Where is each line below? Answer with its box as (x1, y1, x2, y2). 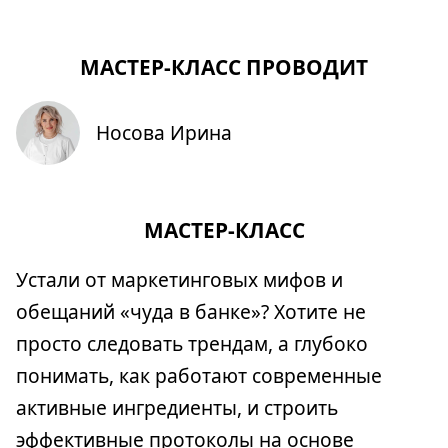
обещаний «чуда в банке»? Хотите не (16, 298, 366, 325)
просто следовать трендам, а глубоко (16, 330, 368, 357)
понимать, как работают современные (16, 362, 382, 389)
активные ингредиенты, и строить (16, 394, 338, 421)
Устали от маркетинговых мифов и (16, 266, 343, 293)
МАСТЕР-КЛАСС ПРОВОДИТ (80, 53, 368, 81)
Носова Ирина (96, 119, 232, 146)
